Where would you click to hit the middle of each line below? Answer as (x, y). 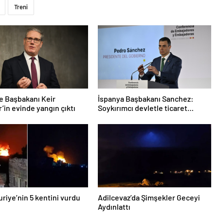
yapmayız (113, 117)
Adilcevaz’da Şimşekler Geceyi (149, 198)
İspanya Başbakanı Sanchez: (145, 99)
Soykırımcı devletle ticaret (142, 108)
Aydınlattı (114, 207)
